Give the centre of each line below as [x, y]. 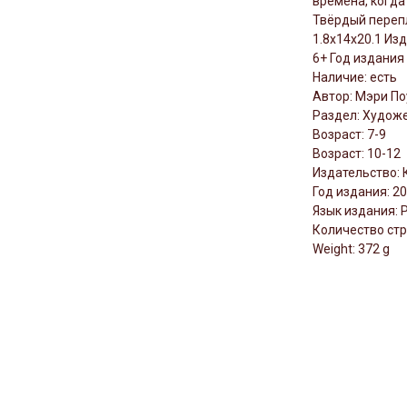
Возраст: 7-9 [349, 135]
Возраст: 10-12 [357, 154]
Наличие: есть [355, 78]
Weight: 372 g [351, 249]
